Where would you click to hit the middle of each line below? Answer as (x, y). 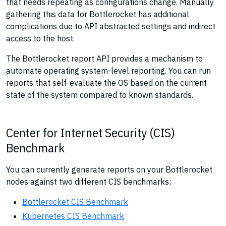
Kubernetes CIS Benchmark (73, 216)
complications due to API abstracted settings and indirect (111, 26)
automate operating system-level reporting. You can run (108, 71)
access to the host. (40, 38)
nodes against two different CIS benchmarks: (89, 182)
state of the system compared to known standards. (100, 95)
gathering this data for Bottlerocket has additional (98, 14)
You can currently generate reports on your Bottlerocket (109, 169)
